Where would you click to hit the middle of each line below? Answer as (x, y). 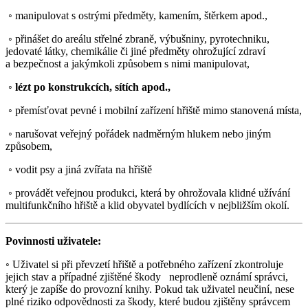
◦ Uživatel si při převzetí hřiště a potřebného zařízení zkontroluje (144, 264)
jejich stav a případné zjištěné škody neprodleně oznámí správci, (147, 276)
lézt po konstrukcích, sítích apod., (93, 87)
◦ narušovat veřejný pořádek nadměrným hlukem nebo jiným (138, 133)
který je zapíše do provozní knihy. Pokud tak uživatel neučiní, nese (150, 289)
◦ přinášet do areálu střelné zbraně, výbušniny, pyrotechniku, (137, 38)
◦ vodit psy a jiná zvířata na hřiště (79, 169)
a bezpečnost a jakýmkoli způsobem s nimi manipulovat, (128, 63)
